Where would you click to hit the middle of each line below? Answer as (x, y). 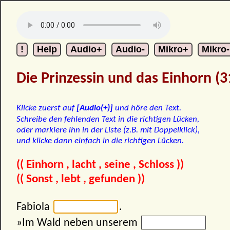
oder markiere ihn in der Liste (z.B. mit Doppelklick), (108, 130)
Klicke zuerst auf (46, 108)
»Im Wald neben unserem (78, 223)
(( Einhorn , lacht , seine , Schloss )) (100, 165)
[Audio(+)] (95, 108)
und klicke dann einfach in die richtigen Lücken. (100, 141)
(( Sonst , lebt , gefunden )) (81, 179)
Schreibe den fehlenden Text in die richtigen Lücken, (108, 119)
